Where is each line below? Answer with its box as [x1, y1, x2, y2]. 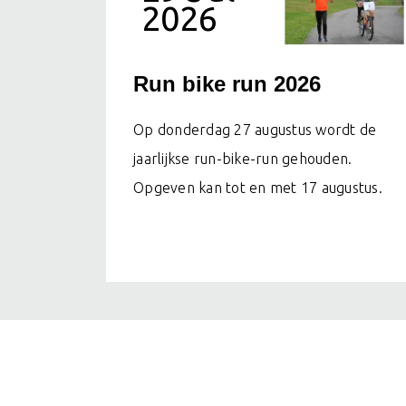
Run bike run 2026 [133, 72, 321, 97]
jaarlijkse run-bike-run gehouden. [133, 150, 353, 168]
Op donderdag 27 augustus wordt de [133, 121, 377, 139]
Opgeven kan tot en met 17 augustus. [133, 179, 382, 197]
